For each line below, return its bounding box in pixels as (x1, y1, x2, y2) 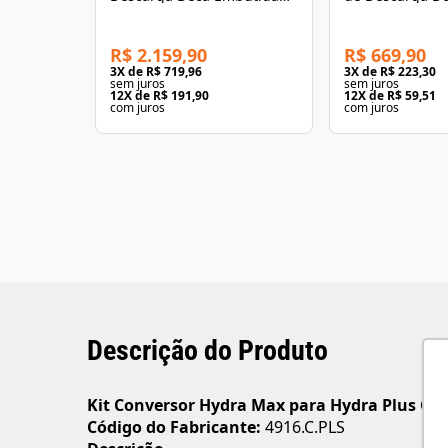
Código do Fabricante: (87, 415, 261, 438)
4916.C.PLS (261, 415, 345, 438)
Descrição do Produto (87, 333, 328, 367)
